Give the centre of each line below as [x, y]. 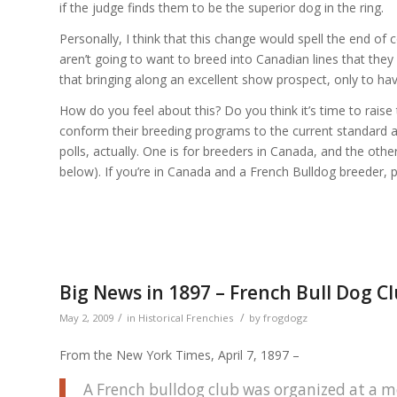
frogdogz [285, 317]
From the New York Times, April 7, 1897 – [179, 355]
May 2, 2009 [86, 317]
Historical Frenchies [186, 317]
